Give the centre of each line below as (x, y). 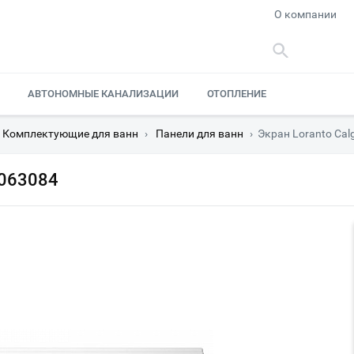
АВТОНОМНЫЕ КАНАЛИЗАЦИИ (103, 94)
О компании (306, 14)
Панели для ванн (200, 134)
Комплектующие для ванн (70, 134)
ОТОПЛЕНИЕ (237, 94)
